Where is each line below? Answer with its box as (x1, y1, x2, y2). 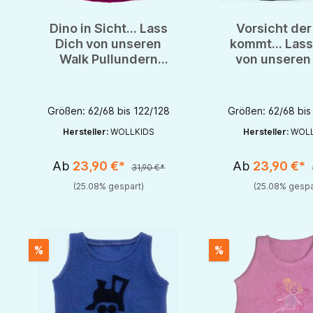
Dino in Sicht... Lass (49, 21, 168, 36)
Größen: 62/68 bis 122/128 (47, 105, 170, 117)
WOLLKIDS (110, 126, 154, 138)
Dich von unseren (55, 36, 162, 52)
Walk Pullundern (59, 52, 158, 67)
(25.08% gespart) (73, 181, 144, 192)
